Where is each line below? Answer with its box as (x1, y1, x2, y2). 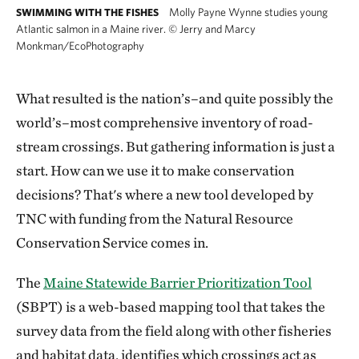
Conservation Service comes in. (16, 234, 208, 252)
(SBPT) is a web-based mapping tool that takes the (16, 298, 325, 316)
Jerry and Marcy (177, 22, 256, 36)
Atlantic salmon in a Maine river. (16, 22, 168, 36)
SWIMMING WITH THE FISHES (16, 6, 159, 19)
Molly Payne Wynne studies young (167, 6, 328, 19)
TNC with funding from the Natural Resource (16, 210, 293, 228)
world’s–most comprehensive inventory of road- (16, 114, 313, 131)
